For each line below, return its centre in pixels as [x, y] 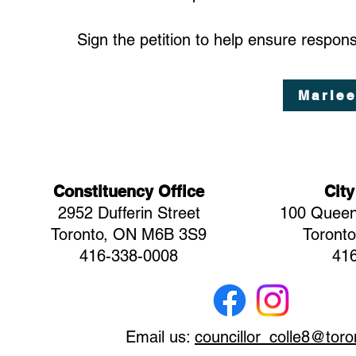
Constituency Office [129, 192]
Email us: [160, 337]
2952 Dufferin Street [129, 213]
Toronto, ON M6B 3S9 [129, 234]
